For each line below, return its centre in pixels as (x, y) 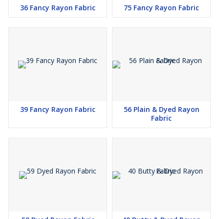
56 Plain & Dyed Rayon (161, 109)
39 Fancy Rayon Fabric (58, 109)
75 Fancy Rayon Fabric (161, 8)
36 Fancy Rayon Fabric (58, 8)
